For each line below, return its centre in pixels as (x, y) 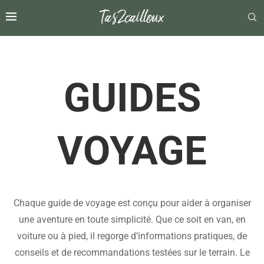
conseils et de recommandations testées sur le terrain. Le (132, 252)
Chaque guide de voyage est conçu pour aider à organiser (132, 203)
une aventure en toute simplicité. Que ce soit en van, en (132, 219)
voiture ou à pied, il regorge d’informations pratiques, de (132, 236)
